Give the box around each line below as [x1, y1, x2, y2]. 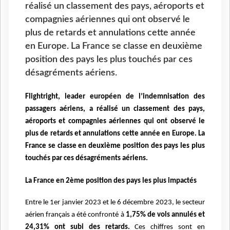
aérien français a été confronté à [25, 211, 126, 219]
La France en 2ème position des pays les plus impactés [25, 177, 197, 185]
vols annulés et [157, 211, 205, 219]
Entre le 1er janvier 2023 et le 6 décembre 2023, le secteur [25, 199, 205, 207]
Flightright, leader [25, 93, 90, 101]
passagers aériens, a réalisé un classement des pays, [25, 105, 205, 113]
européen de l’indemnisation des [90, 93, 205, 101]
